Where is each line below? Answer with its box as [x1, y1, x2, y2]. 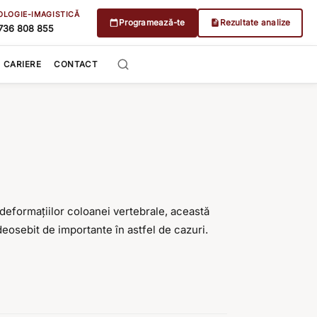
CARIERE [3, 59, 42, 69]
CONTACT [54, 59, 98, 69]
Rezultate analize [219, 18, 291, 28]
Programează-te [119, 18, 185, 28]
